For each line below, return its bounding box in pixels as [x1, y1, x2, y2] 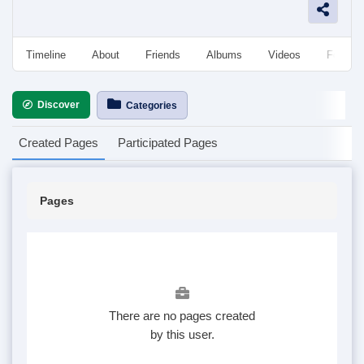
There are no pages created [109, 308, 255, 323]
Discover [32, 99, 80, 110]
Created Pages [19, 136, 98, 149]
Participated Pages [118, 136, 218, 149]
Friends [145, 49, 180, 61]
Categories [121, 100, 177, 111]
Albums [206, 49, 242, 61]
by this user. [149, 327, 214, 341]
